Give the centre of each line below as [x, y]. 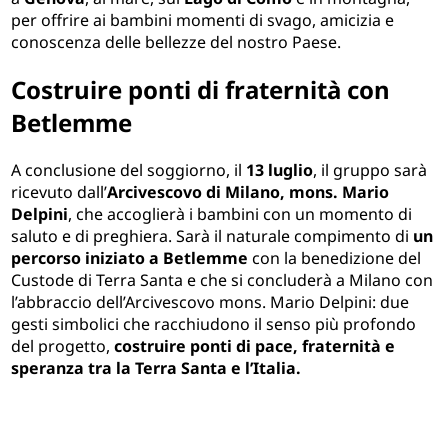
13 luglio [280, 170]
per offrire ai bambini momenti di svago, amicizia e [203, 20]
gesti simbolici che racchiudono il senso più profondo [214, 324]
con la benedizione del [335, 258]
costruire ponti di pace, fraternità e [255, 346]
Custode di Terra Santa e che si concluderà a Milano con [222, 280]
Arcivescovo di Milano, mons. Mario [248, 192]
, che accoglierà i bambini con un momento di [240, 214]
